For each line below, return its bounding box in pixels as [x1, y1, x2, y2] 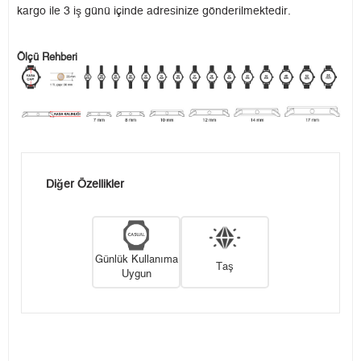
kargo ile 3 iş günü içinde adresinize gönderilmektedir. [17, 6, 291, 18]
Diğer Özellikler [46, 179, 124, 191]
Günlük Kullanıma [94, 254, 178, 265]
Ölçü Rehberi [17, 52, 77, 64]
